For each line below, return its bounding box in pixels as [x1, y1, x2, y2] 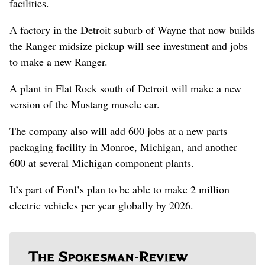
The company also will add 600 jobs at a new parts [9, 124, 227, 138]
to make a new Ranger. [9, 54, 108, 69]
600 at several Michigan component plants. [9, 156, 194, 170]
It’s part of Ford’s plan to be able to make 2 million [9, 182, 230, 197]
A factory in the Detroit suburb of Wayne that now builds [9, 22, 255, 37]
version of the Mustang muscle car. [9, 97, 160, 112]
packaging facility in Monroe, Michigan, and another [9, 140, 237, 154]
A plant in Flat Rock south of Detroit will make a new [9, 81, 241, 96]
